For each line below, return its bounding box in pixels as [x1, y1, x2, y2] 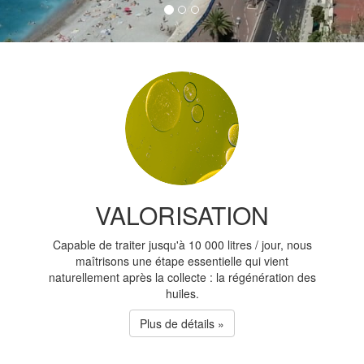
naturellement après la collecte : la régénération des [48, 269, 316, 285]
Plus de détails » [140, 315, 224, 331]
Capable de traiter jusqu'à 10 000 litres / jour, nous [52, 236, 312, 253]
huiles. [165, 285, 199, 301]
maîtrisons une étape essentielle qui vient [76, 253, 288, 269]
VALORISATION [95, 197, 269, 232]
